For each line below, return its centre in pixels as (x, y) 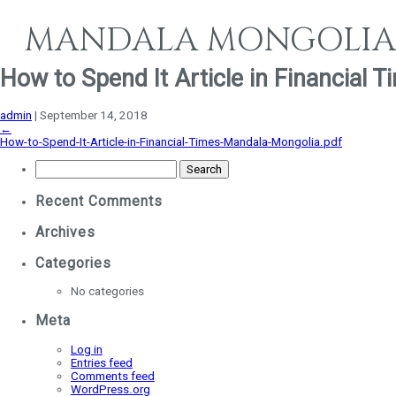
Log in (87, 349)
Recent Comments (99, 202)
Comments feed (113, 376)
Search (52, 166)
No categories (107, 292)
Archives (65, 232)
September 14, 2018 (94, 115)
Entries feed (102, 362)
